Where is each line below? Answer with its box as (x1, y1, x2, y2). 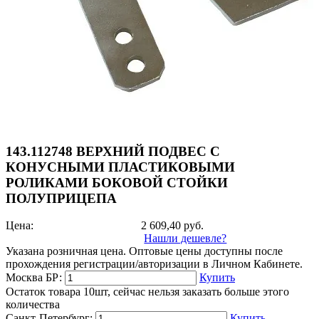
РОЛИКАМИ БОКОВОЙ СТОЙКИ (6, 174, 228, 190)
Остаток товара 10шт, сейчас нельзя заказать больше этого (6, 286, 289, 298)
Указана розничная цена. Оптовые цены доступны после (6, 245, 283, 258)
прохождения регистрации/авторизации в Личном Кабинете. (6, 258, 303, 271)
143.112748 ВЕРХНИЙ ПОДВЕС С (6, 143, 220, 159)
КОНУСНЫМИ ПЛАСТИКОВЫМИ (6, 159, 235, 174)
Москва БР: (6, 271, 62, 284)
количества (6, 298, 60, 311)
